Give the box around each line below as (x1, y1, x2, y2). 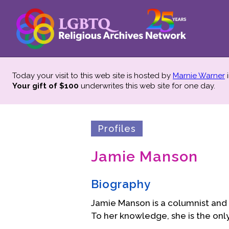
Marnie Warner (173, 71, 225, 80)
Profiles (97, 123, 136, 134)
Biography (91, 177, 151, 191)
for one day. (172, 81, 215, 90)
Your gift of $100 (12, 81, 79, 90)
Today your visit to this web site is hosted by (12, 71, 173, 80)
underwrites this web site (79, 81, 172, 90)
